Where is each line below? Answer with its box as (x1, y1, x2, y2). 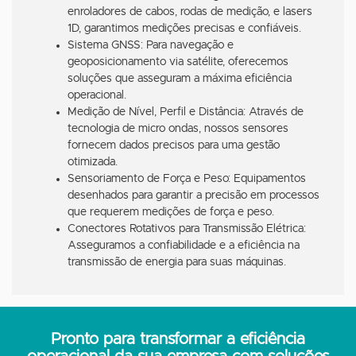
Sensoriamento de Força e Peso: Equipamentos (68, 172, 306, 184)
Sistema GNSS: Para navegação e (68, 39, 234, 51)
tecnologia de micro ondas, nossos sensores (68, 122, 288, 134)
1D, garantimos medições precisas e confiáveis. (68, 22, 301, 34)
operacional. (68, 89, 126, 101)
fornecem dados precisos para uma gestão (68, 139, 280, 151)
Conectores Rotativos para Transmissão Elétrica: (68, 222, 306, 234)
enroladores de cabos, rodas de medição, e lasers (68, 6, 312, 17)
